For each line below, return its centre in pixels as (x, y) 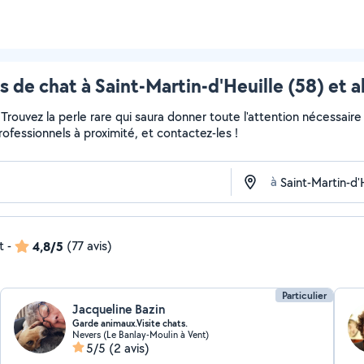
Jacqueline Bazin (119, 309)
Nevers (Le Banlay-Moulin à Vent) (141, 334)
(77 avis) (89, 246)
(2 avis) (130, 348)
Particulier (304, 295)
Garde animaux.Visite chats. (130, 323)
